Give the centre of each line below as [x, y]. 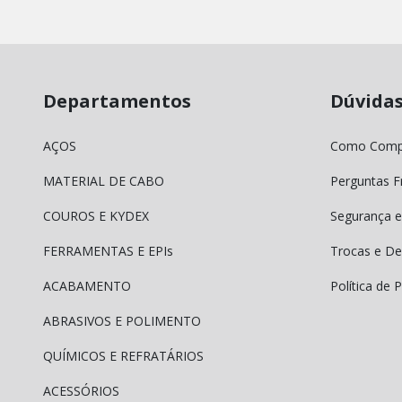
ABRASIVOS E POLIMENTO [122, 320]
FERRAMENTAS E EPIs [108, 250]
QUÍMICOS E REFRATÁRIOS [123, 355]
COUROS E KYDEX [96, 215]
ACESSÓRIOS [81, 390]
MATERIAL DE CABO [104, 180]
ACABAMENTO [87, 285]
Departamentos [117, 101]
